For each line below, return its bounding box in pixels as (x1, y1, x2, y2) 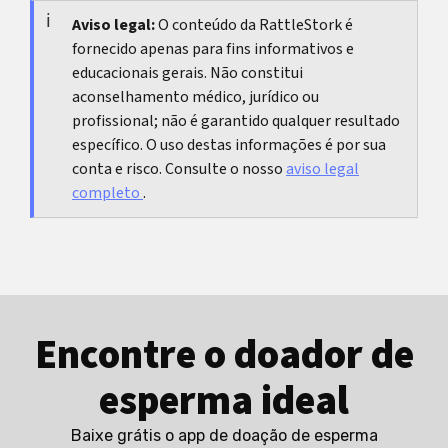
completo (72, 182, 143, 205)
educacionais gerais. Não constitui (72, 62, 303, 85)
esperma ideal (99, 373, 349, 431)
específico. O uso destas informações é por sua (72, 134, 386, 157)
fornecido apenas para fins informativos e (72, 38, 354, 61)
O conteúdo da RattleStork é (155, 14, 353, 37)
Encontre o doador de (34, 327, 414, 385)
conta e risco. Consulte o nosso (72, 158, 286, 181)
